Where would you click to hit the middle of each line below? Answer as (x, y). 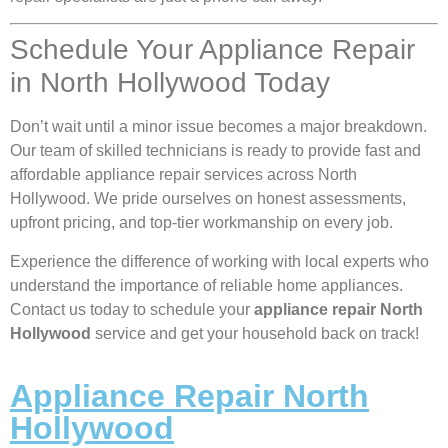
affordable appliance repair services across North (183, 175)
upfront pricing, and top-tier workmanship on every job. (201, 223)
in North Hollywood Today (170, 83)
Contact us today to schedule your (132, 309)
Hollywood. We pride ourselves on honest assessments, (208, 199)
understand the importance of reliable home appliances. (206, 285)
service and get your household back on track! (255, 333)
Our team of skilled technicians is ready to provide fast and (215, 151)
